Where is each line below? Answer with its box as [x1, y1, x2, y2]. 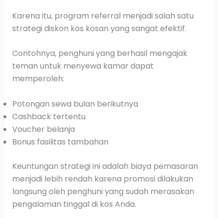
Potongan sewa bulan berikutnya [12, 98, 138, 109]
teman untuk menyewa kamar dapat [12, 60, 154, 72]
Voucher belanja [12, 123, 75, 135]
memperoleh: [12, 73, 64, 85]
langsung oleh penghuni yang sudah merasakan [12, 185, 194, 197]
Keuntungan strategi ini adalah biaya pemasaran [12, 160, 198, 172]
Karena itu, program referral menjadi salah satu [12, 10, 194, 21]
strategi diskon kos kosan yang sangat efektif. [12, 22, 186, 34]
